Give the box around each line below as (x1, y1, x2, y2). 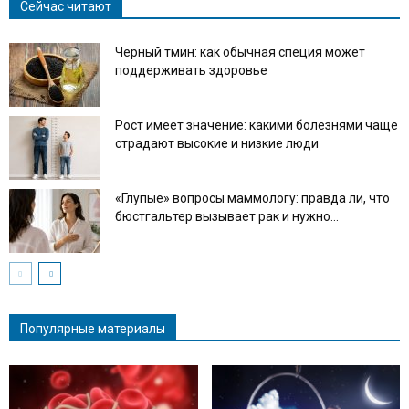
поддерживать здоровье (115, 62, 267, 78)
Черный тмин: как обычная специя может (115, 44, 365, 59)
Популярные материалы (20, 320, 165, 336)
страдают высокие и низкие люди (115, 135, 319, 151)
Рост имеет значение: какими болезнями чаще (115, 117, 398, 132)
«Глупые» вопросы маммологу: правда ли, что (115, 190, 390, 205)
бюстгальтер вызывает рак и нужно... (115, 208, 339, 224)
